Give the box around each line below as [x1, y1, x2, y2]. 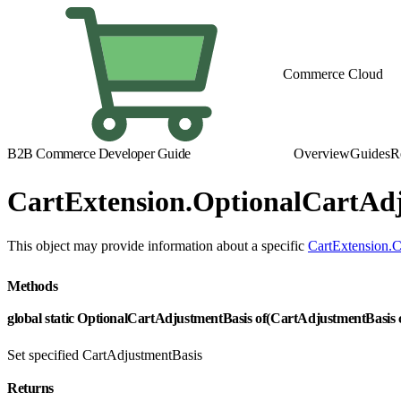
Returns [7, 380, 56, 396]
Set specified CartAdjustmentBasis [7, 346, 202, 363]
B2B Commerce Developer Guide [7, 146, 191, 161]
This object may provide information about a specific [7, 237, 308, 253]
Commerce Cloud [283, 66, 383, 81]
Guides [350, 146, 390, 161]
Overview [294, 146, 350, 161]
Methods [7, 277, 61, 294]
